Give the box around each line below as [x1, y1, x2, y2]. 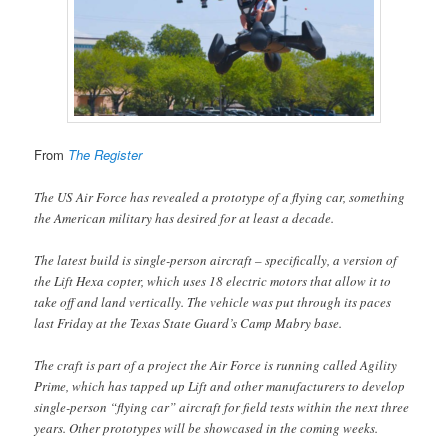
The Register [68, 145, 143, 165]
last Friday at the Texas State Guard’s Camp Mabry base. [34, 313, 343, 332]
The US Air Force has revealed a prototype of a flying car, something [34, 187, 406, 206]
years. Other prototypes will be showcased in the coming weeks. [34, 418, 379, 437]
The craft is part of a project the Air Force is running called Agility [34, 355, 398, 374]
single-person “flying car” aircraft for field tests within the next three [34, 397, 410, 416]
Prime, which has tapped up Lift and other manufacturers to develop [34, 376, 406, 395]
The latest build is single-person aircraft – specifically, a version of [34, 250, 398, 269]
